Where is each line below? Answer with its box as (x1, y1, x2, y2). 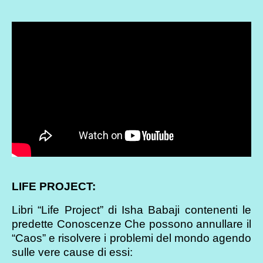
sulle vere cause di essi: (12, 246, 133, 259)
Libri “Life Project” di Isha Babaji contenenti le (12, 204, 251, 217)
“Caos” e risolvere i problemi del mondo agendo (12, 232, 251, 245)
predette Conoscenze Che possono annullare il (12, 218, 251, 231)
